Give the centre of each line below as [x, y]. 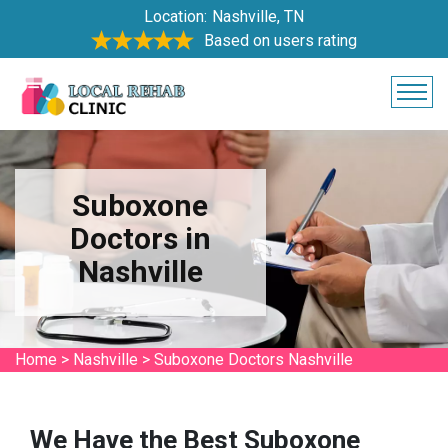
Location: [175, 16]
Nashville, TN [258, 16]
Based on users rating [280, 40]
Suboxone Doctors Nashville [253, 359]
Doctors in [140, 238]
